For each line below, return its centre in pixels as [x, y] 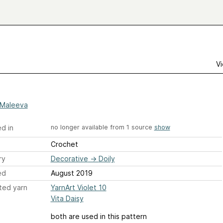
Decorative [69, 159]
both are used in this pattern [99, 217]
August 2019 [71, 173]
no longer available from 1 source [102, 127]
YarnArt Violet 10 [78, 188]
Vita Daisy [67, 199]
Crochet [64, 144]
